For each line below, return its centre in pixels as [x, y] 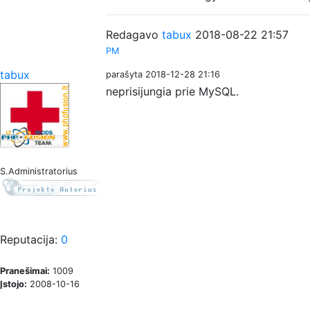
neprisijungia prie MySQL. [172, 91]
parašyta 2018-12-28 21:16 [163, 74]
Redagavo [134, 34]
